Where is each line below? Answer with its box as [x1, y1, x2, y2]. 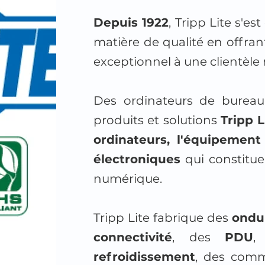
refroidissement [93, 250, 196, 264]
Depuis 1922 [93, 15, 169, 30]
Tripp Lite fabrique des [93, 211, 232, 225]
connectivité [93, 230, 173, 244]
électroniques [93, 152, 181, 166]
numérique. [93, 172, 163, 186]
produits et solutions [93, 113, 221, 127]
